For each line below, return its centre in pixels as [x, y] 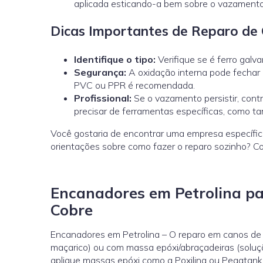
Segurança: [100, 72]
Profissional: [103, 98]
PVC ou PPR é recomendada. [134, 85]
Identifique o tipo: [115, 59]
